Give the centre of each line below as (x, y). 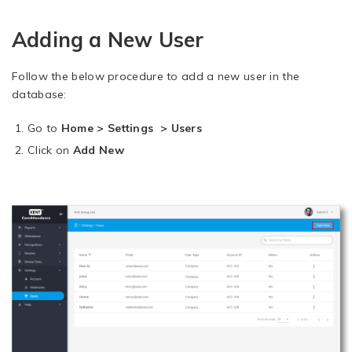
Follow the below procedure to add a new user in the (156, 77)
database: (39, 95)
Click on (50, 150)
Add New (98, 150)
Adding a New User (108, 40)
